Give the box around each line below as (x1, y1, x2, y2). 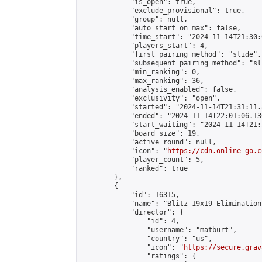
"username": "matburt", (81, 226, 237, 234)
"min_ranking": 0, (81, 68, 200, 76)
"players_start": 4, (81, 42, 208, 50)
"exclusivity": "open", (81, 94, 220, 102)
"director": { (81, 208, 184, 216)
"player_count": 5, (81, 156, 204, 164)
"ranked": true (81, 164, 188, 173)
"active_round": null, (81, 138, 216, 146)
